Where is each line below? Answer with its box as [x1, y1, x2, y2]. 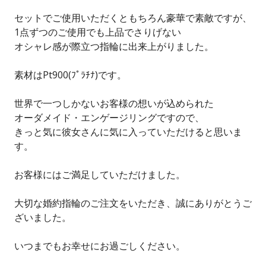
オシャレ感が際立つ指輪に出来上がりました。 [14, 39, 214, 53]
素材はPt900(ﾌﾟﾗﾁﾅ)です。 [14, 68, 126, 81]
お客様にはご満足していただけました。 [14, 167, 185, 181]
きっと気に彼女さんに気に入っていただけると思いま [14, 125, 242, 138]
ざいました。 [14, 210, 71, 224]
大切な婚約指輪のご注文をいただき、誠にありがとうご [14, 196, 252, 210]
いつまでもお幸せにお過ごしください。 [14, 239, 185, 252]
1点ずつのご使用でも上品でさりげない [14, 25, 181, 39]
